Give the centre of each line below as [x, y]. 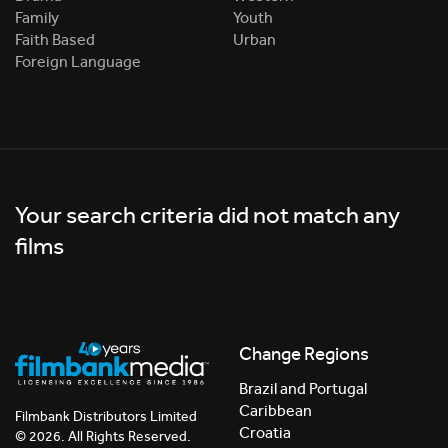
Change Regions [304, 354]
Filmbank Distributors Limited [106, 416]
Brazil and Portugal [303, 389]
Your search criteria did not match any [207, 215]
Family [37, 17]
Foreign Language [78, 61]
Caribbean [275, 411]
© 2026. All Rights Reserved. [103, 436]
